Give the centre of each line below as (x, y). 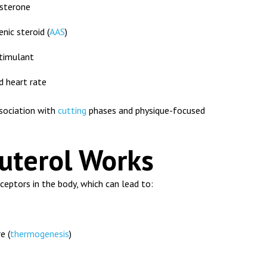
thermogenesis (40, 234)
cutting (72, 111)
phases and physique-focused (146, 111)
